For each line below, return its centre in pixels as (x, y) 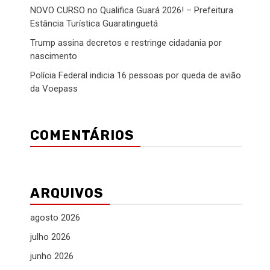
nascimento (54, 56)
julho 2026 (50, 237)
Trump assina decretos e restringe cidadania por (126, 43)
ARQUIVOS (67, 193)
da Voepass (54, 89)
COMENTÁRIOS (82, 135)
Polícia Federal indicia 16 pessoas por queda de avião (136, 75)
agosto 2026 (55, 218)
